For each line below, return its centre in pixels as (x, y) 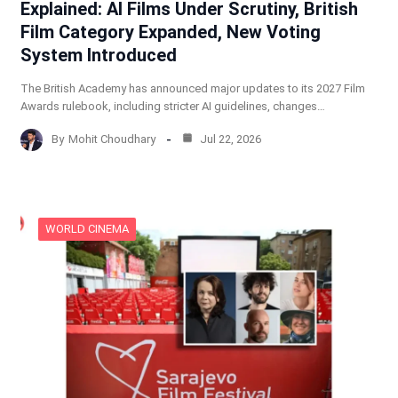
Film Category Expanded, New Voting (170, 32)
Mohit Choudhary (111, 139)
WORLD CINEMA (87, 228)
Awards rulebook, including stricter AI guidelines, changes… (172, 106)
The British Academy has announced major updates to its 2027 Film (192, 88)
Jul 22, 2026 (229, 139)
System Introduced (98, 55)
